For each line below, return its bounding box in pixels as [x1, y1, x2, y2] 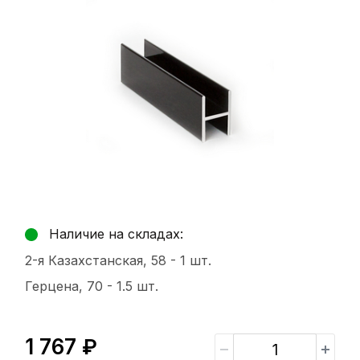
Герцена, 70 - [25, 278, 117, 295]
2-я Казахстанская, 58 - [25, 252, 180, 269]
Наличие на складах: [49, 226, 183, 243]
